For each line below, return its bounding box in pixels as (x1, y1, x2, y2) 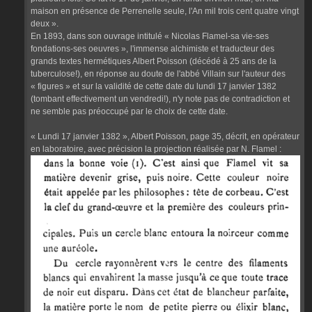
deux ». (31, 19, 58, 29)
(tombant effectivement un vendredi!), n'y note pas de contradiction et (31, 94, 290, 104)
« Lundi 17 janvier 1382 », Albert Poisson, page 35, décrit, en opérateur (31, 132, 299, 142)
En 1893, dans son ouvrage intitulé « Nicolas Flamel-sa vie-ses (31, 31, 269, 42)
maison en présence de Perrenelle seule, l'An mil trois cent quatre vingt (31, 6, 299, 17)
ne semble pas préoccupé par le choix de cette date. (31, 107, 228, 117)
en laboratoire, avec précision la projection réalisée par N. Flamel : (31, 144, 281, 155)
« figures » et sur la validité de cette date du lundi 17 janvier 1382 (31, 81, 276, 92)
